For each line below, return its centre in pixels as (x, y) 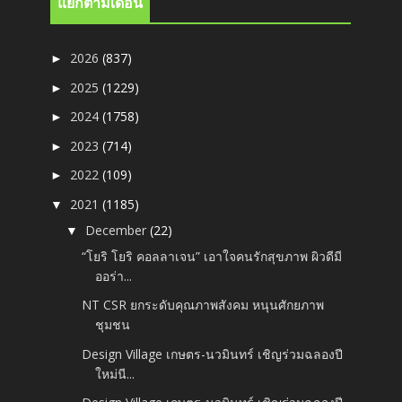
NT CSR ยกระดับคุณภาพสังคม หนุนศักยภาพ (203, 305)
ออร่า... (114, 275)
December (118, 230)
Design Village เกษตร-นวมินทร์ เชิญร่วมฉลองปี (213, 354)
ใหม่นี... (115, 373)
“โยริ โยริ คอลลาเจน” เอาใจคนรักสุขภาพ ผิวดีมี (212, 256)
